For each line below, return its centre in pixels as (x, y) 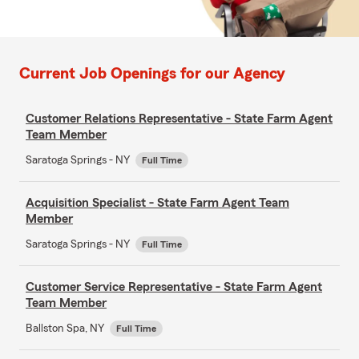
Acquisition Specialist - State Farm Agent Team (157, 202)
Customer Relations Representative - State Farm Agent (179, 118)
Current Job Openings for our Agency (152, 73)
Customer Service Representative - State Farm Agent (174, 286)
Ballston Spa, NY (66, 328)
